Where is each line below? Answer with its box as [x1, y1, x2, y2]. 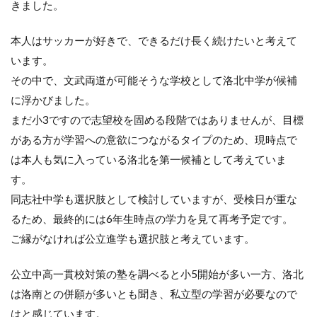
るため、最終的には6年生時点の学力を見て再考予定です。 [11, 212, 293, 226]
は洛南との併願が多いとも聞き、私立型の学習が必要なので [11, 287, 297, 301]
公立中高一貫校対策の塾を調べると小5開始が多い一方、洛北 [11, 267, 304, 281]
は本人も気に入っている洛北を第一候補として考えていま [11, 153, 287, 166]
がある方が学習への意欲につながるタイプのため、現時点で [11, 133, 297, 146]
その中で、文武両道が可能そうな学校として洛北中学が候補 [11, 74, 297, 87]
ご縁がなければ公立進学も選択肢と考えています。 [11, 232, 255, 246]
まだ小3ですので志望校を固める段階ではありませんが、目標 [11, 113, 304, 127]
